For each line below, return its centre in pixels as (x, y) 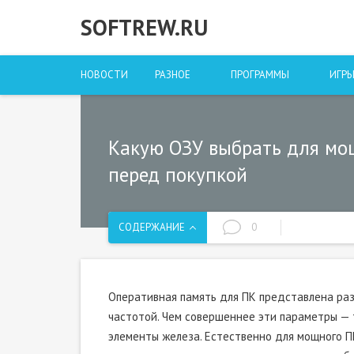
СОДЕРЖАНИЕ (152, 227)
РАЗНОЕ (173, 75)
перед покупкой (178, 175)
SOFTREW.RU (144, 27)
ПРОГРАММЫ (260, 75)
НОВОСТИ (104, 75)
